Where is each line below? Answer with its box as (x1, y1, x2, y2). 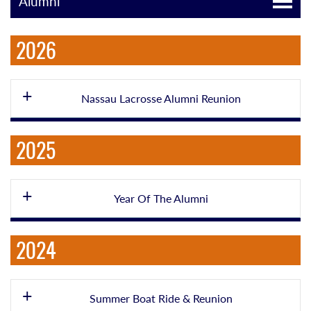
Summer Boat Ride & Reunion (89, 292, 233, 305)
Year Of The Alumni (113, 192, 208, 205)
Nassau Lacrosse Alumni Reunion (81, 92, 241, 105)
